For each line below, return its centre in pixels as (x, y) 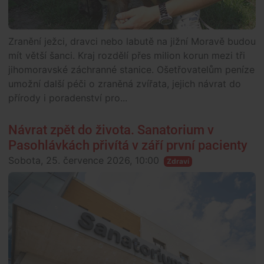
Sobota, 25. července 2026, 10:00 (84, 161)
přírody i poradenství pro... (68, 98)
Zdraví (178, 161)
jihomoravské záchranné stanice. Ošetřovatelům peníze (131, 70)
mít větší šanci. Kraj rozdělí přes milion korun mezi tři (127, 56)
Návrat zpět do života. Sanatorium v (111, 130)
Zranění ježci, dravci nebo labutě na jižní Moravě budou (132, 42)
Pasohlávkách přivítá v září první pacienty (128, 146)
